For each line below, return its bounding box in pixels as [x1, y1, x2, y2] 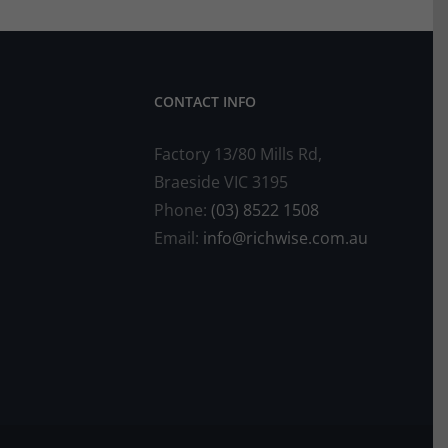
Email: [154, 226, 204, 249]
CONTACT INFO [154, 91, 257, 111]
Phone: [154, 198, 212, 221]
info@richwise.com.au [203, 226, 369, 249]
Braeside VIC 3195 [154, 170, 289, 193]
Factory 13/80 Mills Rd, [154, 142, 323, 165]
